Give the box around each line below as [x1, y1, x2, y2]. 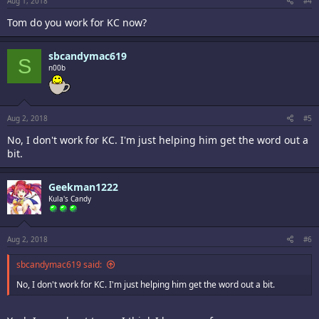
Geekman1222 [48, 180, 118, 194]
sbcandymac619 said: [16, 258, 102, 271]
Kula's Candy [48, 194, 91, 204]
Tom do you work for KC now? [7, 16, 147, 29]
